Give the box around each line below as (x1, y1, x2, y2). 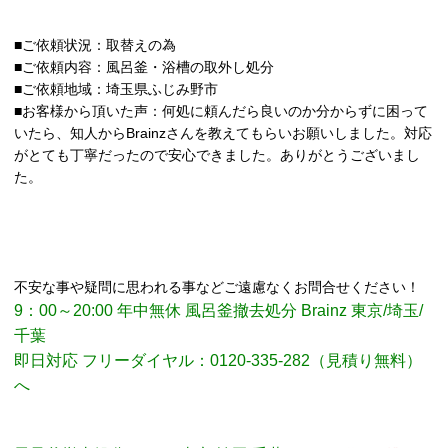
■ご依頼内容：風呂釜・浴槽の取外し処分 (14, 59, 274, 76)
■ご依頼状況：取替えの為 (14, 37, 176, 54)
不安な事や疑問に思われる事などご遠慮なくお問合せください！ (14, 279, 420, 296)
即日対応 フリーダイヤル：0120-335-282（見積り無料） (14, 352, 422, 370)
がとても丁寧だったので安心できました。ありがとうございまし (14, 147, 420, 164)
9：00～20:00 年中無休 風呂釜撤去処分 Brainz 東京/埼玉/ (14, 302, 423, 320)
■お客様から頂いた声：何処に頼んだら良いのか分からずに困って (14, 103, 428, 120)
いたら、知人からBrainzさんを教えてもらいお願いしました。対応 (14, 125, 432, 142)
